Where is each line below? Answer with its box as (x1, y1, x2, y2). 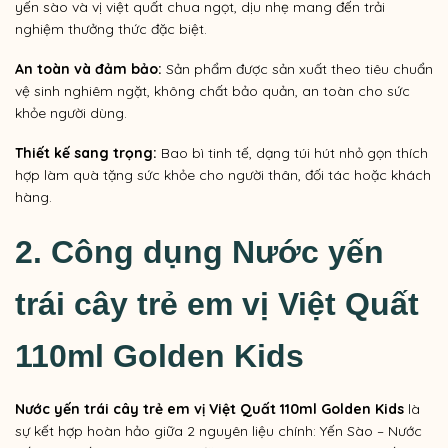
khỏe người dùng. (15, 104, 127, 123)
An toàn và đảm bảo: (15, 60, 162, 79)
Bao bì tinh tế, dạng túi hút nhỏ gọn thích (157, 144, 428, 163)
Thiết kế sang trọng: (15, 144, 157, 163)
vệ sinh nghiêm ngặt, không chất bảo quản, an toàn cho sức (15, 82, 410, 101)
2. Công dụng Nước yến (15, 234, 384, 271)
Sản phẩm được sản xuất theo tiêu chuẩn (162, 60, 433, 79)
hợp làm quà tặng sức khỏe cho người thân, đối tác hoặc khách (15, 166, 431, 185)
